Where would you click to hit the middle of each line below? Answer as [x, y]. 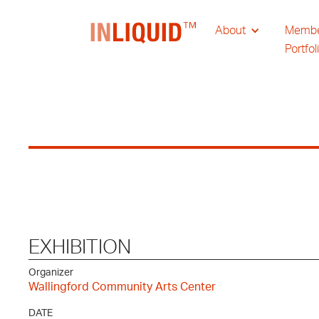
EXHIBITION [80, 247]
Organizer [51, 273]
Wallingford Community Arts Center [122, 287]
